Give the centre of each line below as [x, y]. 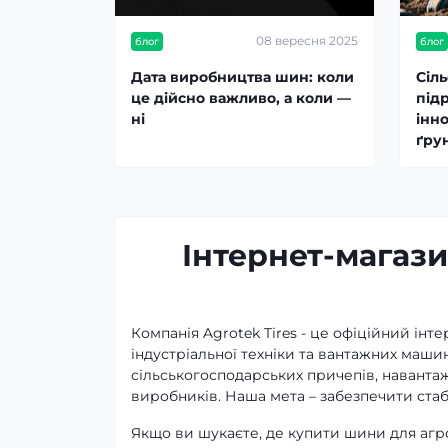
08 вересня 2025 [307, 41]
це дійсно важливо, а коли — [241, 97]
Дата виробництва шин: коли [242, 76]
